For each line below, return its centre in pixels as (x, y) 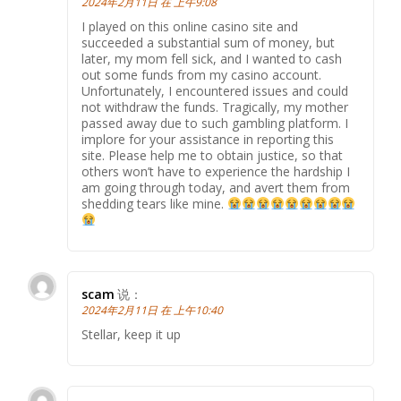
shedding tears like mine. (154, 204)
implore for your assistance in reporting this (208, 139)
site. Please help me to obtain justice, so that (212, 155)
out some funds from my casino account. (201, 75)
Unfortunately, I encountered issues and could (215, 91)
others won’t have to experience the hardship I (216, 171)
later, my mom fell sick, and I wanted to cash (212, 59)
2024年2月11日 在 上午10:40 (152, 310)
